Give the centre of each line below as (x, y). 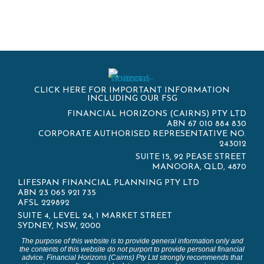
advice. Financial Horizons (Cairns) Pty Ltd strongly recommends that (132, 258)
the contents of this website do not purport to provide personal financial (132, 249)
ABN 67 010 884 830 (207, 124)
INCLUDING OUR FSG (132, 99)
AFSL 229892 (44, 203)
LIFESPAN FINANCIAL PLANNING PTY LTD (108, 183)
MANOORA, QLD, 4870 (199, 167)
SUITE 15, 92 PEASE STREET (191, 157)
